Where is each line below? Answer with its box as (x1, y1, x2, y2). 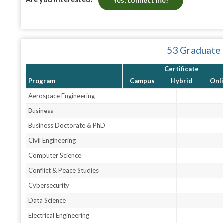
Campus (130, 77, 155, 85)
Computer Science (28, 151, 82, 160)
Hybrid (171, 77, 192, 85)
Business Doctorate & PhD (28, 121, 106, 130)
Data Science (28, 196, 66, 205)
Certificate (164, 65, 199, 73)
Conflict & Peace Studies (28, 166, 99, 175)
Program (28, 77, 56, 85)
